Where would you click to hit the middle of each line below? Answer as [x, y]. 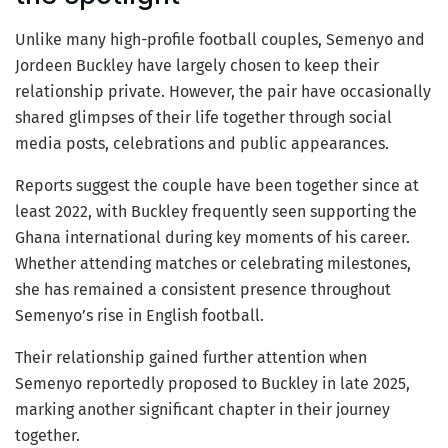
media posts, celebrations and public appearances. [202, 143]
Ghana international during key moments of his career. [212, 237]
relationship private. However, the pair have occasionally [223, 91]
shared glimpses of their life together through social [203, 117]
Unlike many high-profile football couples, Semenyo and [220, 39]
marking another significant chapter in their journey [202, 409]
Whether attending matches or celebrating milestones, [213, 263]
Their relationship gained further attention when [191, 357]
